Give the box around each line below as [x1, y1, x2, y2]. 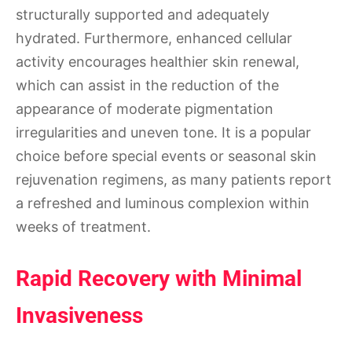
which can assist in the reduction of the [16, 76, 279, 93]
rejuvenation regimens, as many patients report [16, 170, 332, 188]
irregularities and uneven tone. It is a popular [16, 123, 311, 141]
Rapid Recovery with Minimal [16, 265, 302, 291]
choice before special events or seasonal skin [16, 147, 317, 164]
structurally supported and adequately [16, 5, 269, 23]
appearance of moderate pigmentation [16, 100, 273, 117]
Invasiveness [16, 302, 143, 328]
